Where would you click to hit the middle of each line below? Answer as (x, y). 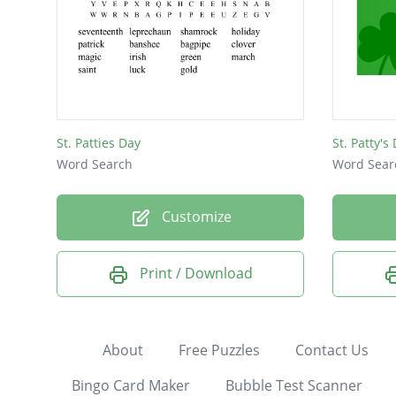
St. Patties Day (99, 143)
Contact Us (331, 350)
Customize (194, 217)
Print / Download (196, 274)
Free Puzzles (219, 350)
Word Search (95, 164)
